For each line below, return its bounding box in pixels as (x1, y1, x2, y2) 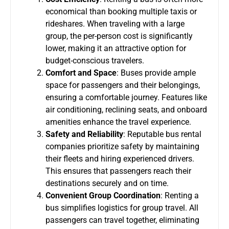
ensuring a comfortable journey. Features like (45, 92, 207, 102)
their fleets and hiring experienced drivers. (45, 153, 194, 164)
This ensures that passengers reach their (45, 166, 191, 176)
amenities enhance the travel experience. (45, 117, 191, 127)
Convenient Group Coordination (45, 190, 161, 200)
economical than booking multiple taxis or (45, 6, 197, 16)
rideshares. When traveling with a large (45, 18, 185, 29)
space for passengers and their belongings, (45, 80, 200, 90)
